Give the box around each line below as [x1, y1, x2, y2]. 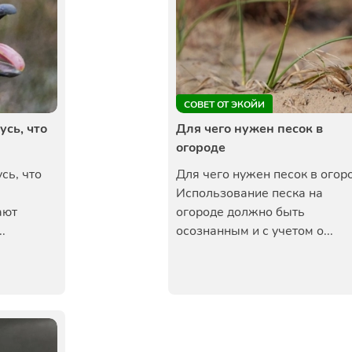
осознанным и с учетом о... [176, 222, 333, 240]
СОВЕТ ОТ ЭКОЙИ [184, 98, 265, 111]
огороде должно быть [176, 203, 305, 221]
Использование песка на [176, 185, 323, 202]
